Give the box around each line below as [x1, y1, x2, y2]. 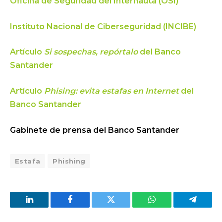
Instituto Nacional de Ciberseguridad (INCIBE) [10, 21, 196, 31]
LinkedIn [28, 202, 61, 212]
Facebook [69, 202, 105, 212]
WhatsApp [151, 202, 189, 212]
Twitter [110, 202, 136, 212]
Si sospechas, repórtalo [44, 47, 138, 57]
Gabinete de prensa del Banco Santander [10, 125, 179, 135]
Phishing [53, 157, 86, 165]
